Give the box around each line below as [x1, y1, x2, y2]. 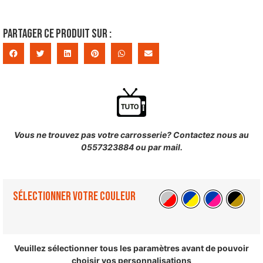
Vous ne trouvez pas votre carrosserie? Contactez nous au [14, 130, 249, 140]
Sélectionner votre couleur [13, 188, 136, 204]
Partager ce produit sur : [3, 26, 112, 41]
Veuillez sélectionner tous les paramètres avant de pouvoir [14, 243, 249, 254]
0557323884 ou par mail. [80, 142, 183, 153]
